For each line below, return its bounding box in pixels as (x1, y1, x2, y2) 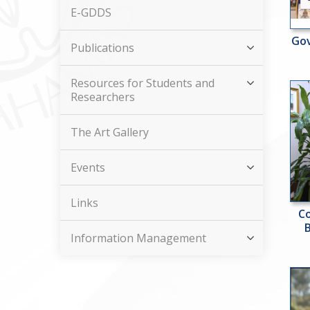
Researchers (71, 89, 135, 104)
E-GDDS (71, 5, 111, 20)
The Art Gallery (71, 125, 149, 140)
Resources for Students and (71, 75, 215, 91)
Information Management (71, 230, 206, 246)
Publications (71, 40, 134, 55)
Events (71, 160, 105, 175)
